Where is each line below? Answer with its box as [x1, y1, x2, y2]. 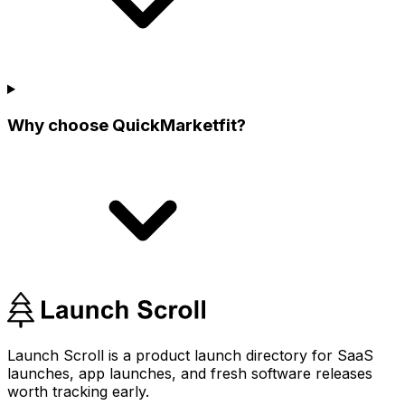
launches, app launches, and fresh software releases [7, 363, 372, 382]
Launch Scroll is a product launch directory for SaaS [7, 345, 373, 364]
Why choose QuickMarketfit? [7, 114, 246, 136]
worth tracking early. [7, 381, 149, 400]
